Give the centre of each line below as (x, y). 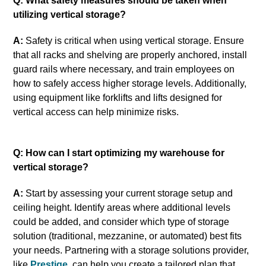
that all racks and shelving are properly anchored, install (130, 55)
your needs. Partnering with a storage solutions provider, (131, 250)
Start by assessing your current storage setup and (128, 193)
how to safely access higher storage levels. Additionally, (130, 83)
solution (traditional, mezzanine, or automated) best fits (128, 236)
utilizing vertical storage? (70, 14)
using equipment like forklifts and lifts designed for (118, 97)
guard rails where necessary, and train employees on (124, 69)
